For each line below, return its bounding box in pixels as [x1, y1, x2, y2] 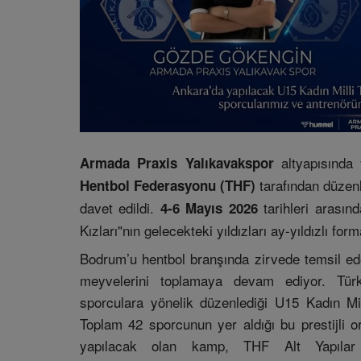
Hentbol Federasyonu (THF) [80, 176, 256, 196]
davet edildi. [80, 197, 160, 218]
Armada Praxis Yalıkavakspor [80, 153, 274, 173]
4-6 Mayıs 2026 [160, 198, 258, 218]
